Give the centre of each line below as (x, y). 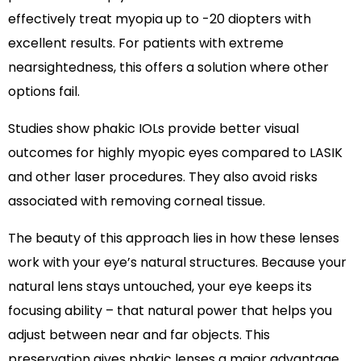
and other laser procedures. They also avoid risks (163, 177)
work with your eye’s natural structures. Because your (177, 263)
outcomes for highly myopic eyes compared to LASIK (175, 153)
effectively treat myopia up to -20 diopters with (160, 19)
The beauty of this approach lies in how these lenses (174, 239)
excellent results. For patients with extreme (146, 44)
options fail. (44, 92)
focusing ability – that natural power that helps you (170, 311)
